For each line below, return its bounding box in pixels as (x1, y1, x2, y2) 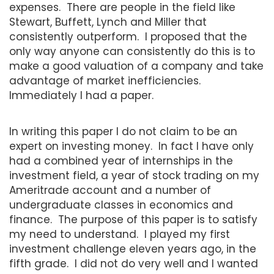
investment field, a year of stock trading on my (9, 168, 259, 183)
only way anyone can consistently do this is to (9, 43, 255, 59)
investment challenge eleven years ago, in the (9, 241, 256, 256)
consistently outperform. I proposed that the (9, 29, 247, 44)
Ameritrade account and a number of (9, 182, 211, 198)
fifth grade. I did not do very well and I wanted (9, 256, 258, 271)
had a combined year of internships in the (9, 153, 233, 168)
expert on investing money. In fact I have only (9, 138, 254, 154)
